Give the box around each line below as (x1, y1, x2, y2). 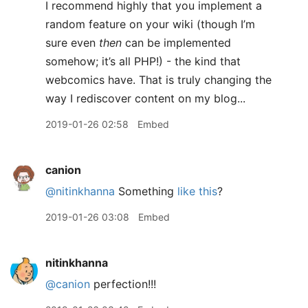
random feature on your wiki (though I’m (45, 17, 255, 31)
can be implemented (122, 36, 231, 49)
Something (115, 184, 177, 198)
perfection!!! (90, 277, 156, 291)
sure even (45, 36, 99, 49)
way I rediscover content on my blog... (45, 91, 245, 105)
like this (177, 184, 217, 198)
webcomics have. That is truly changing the (45, 73, 272, 87)
